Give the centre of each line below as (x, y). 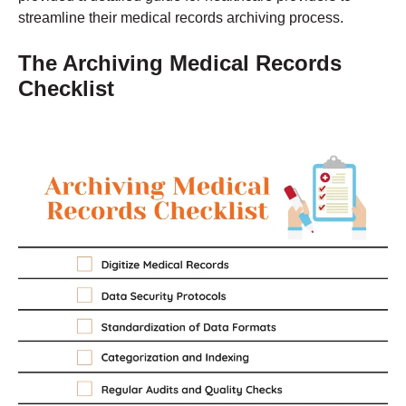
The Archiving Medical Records (180, 63)
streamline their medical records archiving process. (181, 17)
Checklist (66, 88)
